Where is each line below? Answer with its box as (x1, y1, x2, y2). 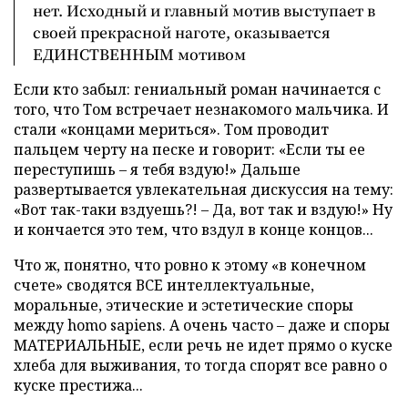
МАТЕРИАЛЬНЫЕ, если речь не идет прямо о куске (14, 335, 393, 355)
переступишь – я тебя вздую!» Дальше (14, 159, 301, 179)
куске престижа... (14, 375, 143, 395)
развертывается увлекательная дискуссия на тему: (14, 179, 393, 199)
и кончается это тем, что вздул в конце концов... (14, 219, 373, 240)
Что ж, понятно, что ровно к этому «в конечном (14, 255, 366, 275)
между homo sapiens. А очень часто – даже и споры (14, 315, 390, 335)
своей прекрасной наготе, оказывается (33, 22, 331, 43)
